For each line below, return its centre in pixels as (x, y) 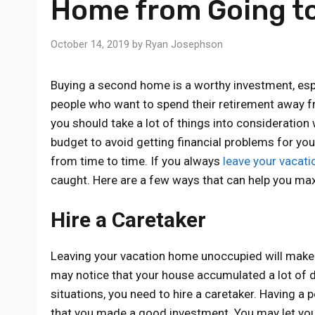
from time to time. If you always (137, 161)
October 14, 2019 (90, 44)
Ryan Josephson (184, 44)
